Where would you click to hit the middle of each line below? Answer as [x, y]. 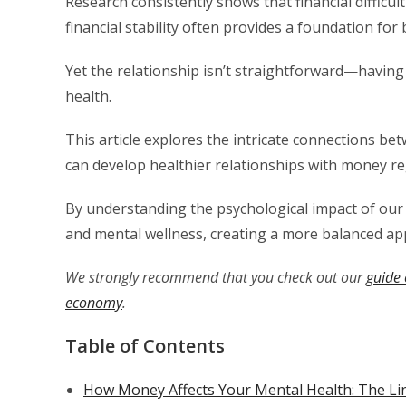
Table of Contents [145, 346]
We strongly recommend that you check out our [216, 277]
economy [94, 303]
